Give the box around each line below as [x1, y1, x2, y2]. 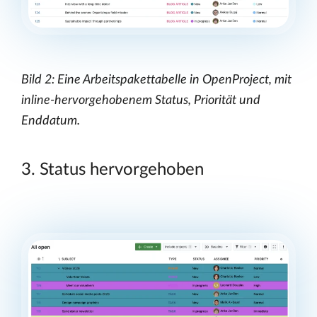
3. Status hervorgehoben [21, 161, 204, 179]
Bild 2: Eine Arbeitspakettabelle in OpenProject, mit [21, 74, 292, 87]
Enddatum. [21, 115, 80, 128]
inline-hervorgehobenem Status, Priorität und [21, 94, 260, 108]
